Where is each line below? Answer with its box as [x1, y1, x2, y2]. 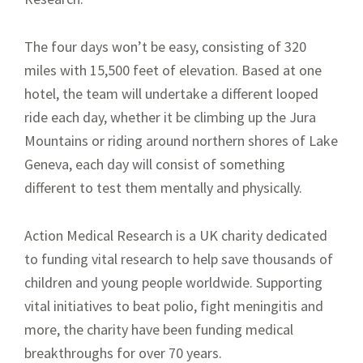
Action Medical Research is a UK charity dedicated [24, 226, 327, 246]
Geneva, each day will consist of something [24, 155, 285, 174]
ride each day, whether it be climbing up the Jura [24, 108, 316, 127]
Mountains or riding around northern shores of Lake [24, 131, 338, 151]
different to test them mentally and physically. [24, 178, 305, 198]
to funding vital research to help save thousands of [24, 250, 333, 269]
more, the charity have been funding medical [24, 320, 293, 340]
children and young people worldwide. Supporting [24, 273, 322, 293]
